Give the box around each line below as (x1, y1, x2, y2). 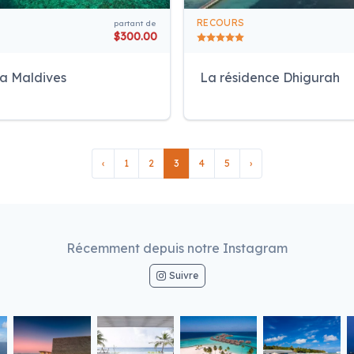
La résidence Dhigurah (200, 69, 340, 85)
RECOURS (197, 16, 245, 28)
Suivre (168, 269, 198, 281)
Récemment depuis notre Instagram (66, 239, 288, 256)
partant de (114, 17, 156, 28)
